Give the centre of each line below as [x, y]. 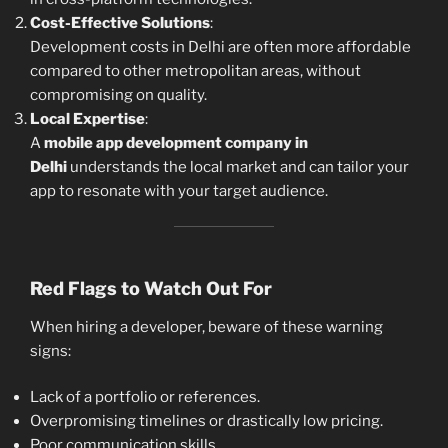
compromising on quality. [118, 95]
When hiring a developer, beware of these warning [206, 326]
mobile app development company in [176, 143]
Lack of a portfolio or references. [145, 397]
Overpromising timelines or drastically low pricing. [206, 421]
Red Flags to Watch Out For [151, 289]
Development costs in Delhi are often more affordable [220, 47]
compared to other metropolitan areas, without [195, 71]
